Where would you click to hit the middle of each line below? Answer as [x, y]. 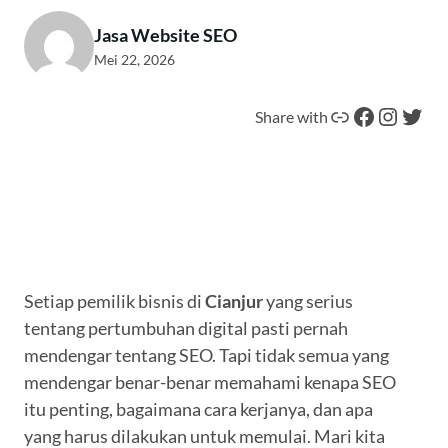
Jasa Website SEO [165, 35]
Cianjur [234, 301]
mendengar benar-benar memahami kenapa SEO [210, 382]
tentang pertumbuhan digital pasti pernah [186, 328]
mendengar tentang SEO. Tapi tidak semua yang [206, 355]
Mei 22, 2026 [134, 60]
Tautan [333, 115]
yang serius [308, 301]
